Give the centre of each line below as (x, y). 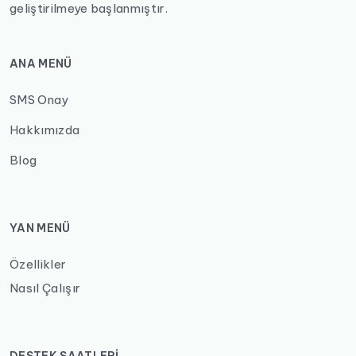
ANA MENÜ (41, 64)
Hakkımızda (45, 130)
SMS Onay (39, 100)
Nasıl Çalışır (45, 288)
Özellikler (38, 265)
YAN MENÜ (40, 228)
